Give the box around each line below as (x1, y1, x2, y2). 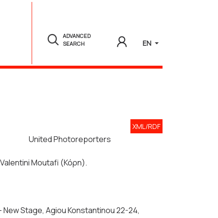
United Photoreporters (29, 134, 111, 145)
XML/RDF (132, 122, 161, 131)
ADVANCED (63, 32, 91, 40)
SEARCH (63, 40, 85, 48)
